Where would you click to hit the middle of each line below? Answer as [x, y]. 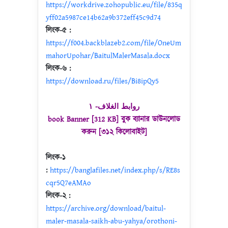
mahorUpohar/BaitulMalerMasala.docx [108, 56]
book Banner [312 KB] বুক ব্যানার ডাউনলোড [114, 119]
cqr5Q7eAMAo [68, 183]
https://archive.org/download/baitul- [106, 208]
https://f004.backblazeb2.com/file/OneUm [113, 43]
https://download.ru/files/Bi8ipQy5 [102, 81]
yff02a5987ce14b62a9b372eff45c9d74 [103, 18]
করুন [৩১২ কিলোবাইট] [114, 132]
